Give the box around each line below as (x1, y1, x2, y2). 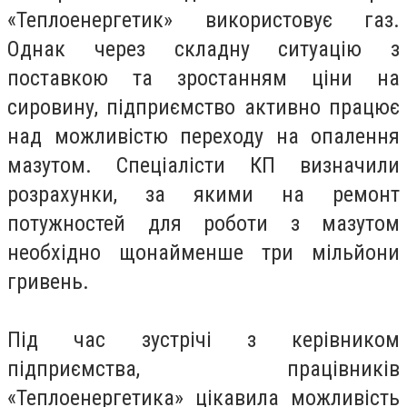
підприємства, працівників (7, 356, 400, 382)
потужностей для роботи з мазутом (7, 211, 400, 236)
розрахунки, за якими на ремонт (7, 182, 400, 207)
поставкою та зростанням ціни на (7, 65, 400, 91)
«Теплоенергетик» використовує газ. (7, 7, 400, 33)
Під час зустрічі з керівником (7, 327, 400, 352)
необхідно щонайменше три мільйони (7, 240, 400, 265)
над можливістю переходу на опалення (7, 124, 400, 149)
